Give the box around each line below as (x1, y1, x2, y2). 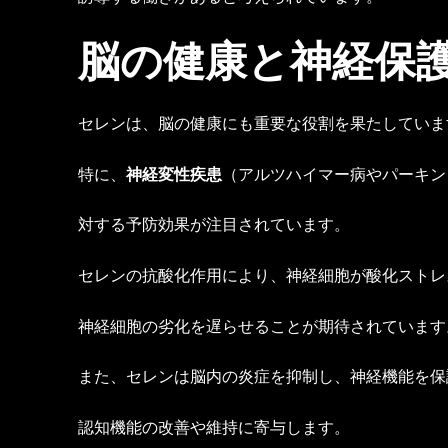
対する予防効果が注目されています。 (78, 213, 350, 236)
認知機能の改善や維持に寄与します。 (78, 415, 350, 438)
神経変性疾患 (126, 162, 222, 185)
